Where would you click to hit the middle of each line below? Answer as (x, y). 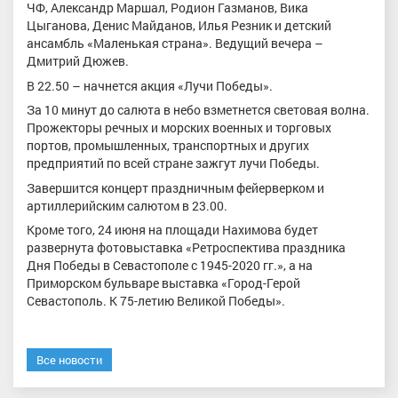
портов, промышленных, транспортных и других (168, 146)
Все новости (69, 359)
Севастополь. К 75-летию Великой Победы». (156, 301)
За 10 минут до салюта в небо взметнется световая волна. (198, 110)
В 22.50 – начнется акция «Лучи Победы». (150, 85)
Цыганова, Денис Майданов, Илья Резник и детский (179, 26)
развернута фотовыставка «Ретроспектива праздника (186, 248)
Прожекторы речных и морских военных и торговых (179, 128)
